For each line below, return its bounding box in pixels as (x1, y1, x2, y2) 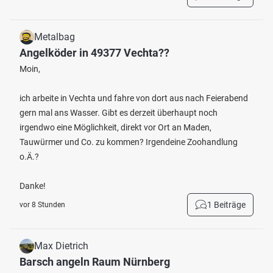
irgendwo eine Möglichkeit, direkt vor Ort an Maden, (19, 122, 211, 132)
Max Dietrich (34, 240, 88, 252)
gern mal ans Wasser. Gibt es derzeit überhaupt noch (19, 108, 218, 118)
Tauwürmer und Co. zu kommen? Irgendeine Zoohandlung (19, 137, 238, 147)
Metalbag (34, 31, 75, 43)
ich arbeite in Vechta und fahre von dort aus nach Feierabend (19, 93, 248, 103)
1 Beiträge (207, 200, 246, 210)
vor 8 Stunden (19, 200, 65, 209)
